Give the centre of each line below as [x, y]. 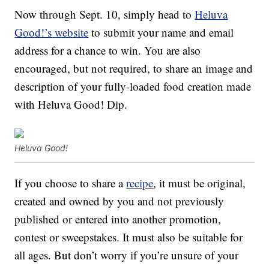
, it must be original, [200, 183]
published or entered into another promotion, [118, 219]
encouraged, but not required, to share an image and [134, 68]
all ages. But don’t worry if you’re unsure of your [127, 255]
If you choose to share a [71, 183]
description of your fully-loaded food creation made [133, 86]
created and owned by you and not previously [119, 201]
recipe [140, 183]
